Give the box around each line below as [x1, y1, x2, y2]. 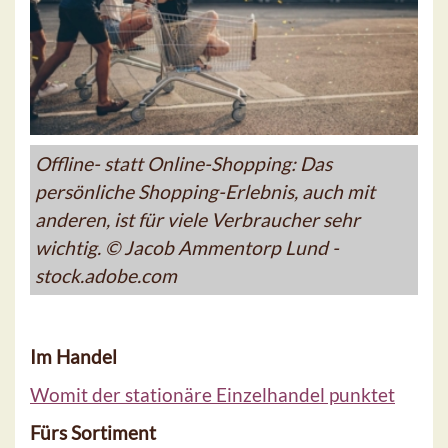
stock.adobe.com [35, 263, 177, 287]
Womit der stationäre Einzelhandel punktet [30, 382, 395, 406]
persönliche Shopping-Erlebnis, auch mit [35, 179, 375, 203]
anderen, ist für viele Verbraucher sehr [35, 207, 360, 231]
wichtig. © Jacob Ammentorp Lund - [35, 235, 339, 259]
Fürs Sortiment [30, 420, 156, 444]
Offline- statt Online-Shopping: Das [35, 151, 332, 175]
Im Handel [30, 344, 117, 368]
